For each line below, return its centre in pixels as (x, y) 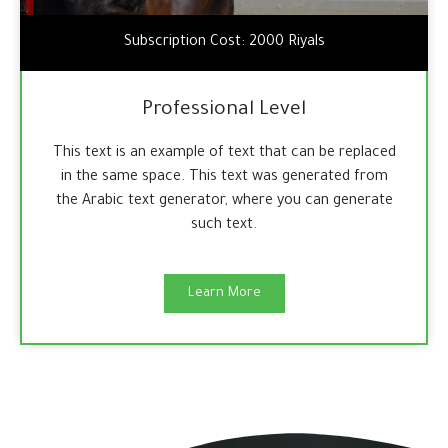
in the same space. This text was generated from (224, 178)
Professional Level (224, 111)
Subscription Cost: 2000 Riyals (224, 43)
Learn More (224, 294)
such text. (224, 226)
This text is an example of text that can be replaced (224, 154)
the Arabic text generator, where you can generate (224, 202)
